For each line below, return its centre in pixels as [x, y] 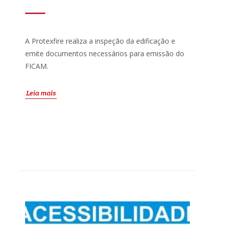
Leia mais [41, 93]
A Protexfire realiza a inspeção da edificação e [100, 41]
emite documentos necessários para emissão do [105, 53]
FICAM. [37, 66]
